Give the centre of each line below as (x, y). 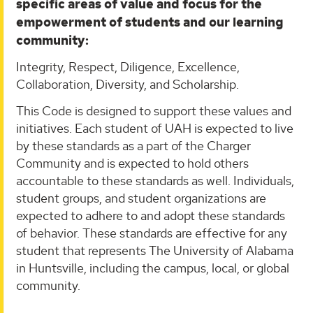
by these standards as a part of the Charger (133, 145)
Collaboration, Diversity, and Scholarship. (128, 85)
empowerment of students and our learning (150, 22)
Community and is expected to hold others (132, 163)
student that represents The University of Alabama (155, 250)
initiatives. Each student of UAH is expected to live (155, 128)
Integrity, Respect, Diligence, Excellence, (128, 67)
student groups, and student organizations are (141, 198)
